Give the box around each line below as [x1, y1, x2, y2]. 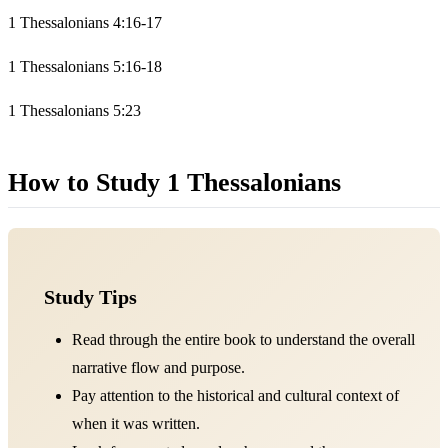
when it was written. [72, 414, 200, 432]
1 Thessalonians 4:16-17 [8, 13, 162, 31]
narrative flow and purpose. [72, 358, 245, 376]
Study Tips [44, 285, 137, 308]
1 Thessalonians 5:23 [8, 101, 141, 119]
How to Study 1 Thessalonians [8, 166, 341, 197]
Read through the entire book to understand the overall [72, 330, 415, 348]
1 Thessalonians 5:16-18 [8, 57, 162, 75]
